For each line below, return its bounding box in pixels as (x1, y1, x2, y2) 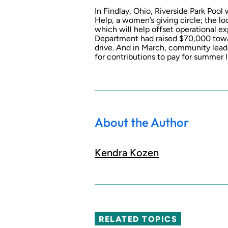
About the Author (95, 115, 189, 130)
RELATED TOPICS (99, 214, 178, 224)
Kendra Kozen (95, 147, 159, 159)
